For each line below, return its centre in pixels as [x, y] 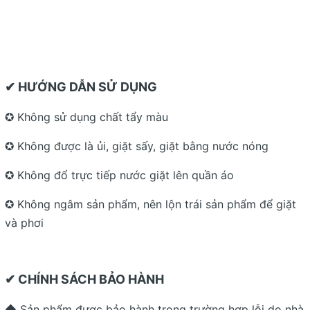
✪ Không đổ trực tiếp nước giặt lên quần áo [119, 175]
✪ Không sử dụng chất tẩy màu [86, 117]
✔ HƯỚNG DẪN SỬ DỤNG [81, 86]
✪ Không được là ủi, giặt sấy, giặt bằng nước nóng [137, 146]
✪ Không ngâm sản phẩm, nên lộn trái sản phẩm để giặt [151, 204]
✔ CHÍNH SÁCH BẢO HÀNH [84, 279]
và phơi [24, 222]
